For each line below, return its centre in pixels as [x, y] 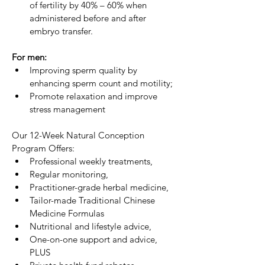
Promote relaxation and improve [95, 96]
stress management [67, 109]
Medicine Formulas [67, 213]
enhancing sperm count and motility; [101, 83]
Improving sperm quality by [85, 70]
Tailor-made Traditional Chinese [93, 200]
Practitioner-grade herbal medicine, [99, 187]
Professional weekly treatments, [91, 161]
